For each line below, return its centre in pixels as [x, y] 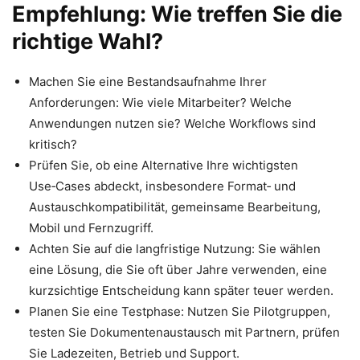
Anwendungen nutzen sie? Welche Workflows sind [172, 124]
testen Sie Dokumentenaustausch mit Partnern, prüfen [184, 333]
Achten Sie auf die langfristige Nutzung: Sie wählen [175, 249]
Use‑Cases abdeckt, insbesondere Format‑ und [162, 186]
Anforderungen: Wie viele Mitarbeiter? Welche [160, 103]
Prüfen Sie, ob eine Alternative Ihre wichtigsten [164, 166]
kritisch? [53, 145]
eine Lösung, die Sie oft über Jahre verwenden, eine [178, 270]
